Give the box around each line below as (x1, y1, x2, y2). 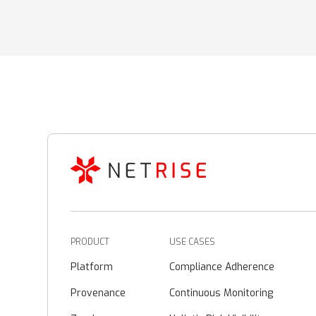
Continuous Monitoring (169, 286, 274, 300)
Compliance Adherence (169, 260, 275, 274)
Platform (71, 260, 114, 274)
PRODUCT (71, 236, 110, 248)
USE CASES (169, 236, 216, 248)
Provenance (71, 286, 126, 300)
